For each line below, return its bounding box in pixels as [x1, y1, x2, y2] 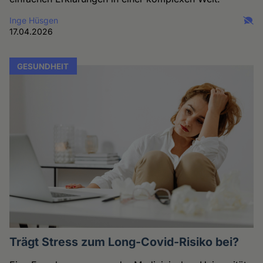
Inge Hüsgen [9, 15, 59, 25]
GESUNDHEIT [17, 61, 69, 71]
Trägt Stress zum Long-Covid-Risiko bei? [9, 234, 240, 249]
